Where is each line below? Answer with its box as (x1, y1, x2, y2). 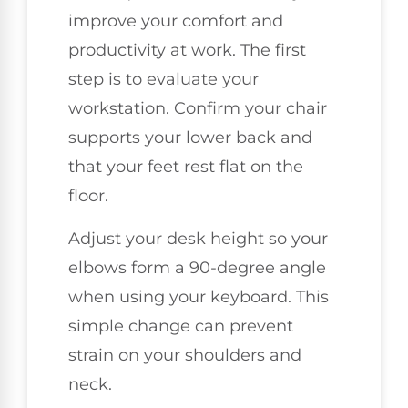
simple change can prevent (68, 315, 293, 336)
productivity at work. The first (68, 40, 306, 61)
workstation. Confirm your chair (68, 98, 327, 119)
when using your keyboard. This (68, 286, 329, 307)
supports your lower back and (68, 127, 312, 148)
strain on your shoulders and (68, 344, 301, 365)
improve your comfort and (68, 11, 283, 32)
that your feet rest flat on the (68, 157, 303, 178)
